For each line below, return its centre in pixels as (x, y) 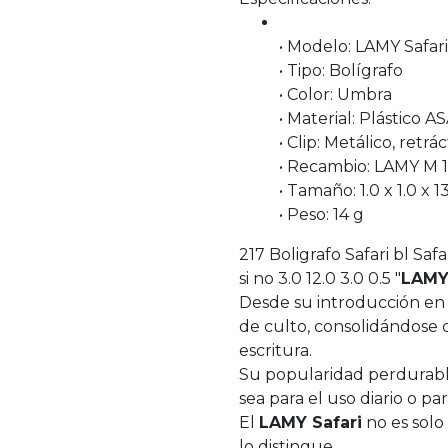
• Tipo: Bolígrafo (341, 71)
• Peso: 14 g (321, 215)
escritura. (275, 351)
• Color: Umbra (335, 95)
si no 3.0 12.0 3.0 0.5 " (320, 279)
